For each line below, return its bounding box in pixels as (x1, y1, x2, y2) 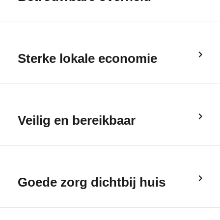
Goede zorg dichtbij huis (18, 175, 165, 190)
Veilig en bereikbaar (18, 113, 136, 128)
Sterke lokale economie (18, 51, 157, 66)
